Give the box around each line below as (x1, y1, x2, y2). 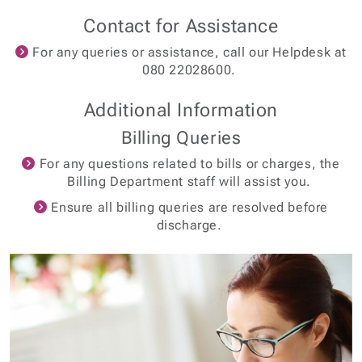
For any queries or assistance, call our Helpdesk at (28, 44, 347, 60)
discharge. (156, 217, 222, 233)
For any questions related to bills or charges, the (36, 156, 340, 171)
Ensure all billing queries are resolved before (47, 200, 328, 215)
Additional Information (83, 99, 279, 121)
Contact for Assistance (83, 15, 279, 37)
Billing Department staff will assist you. (67, 174, 311, 189)
